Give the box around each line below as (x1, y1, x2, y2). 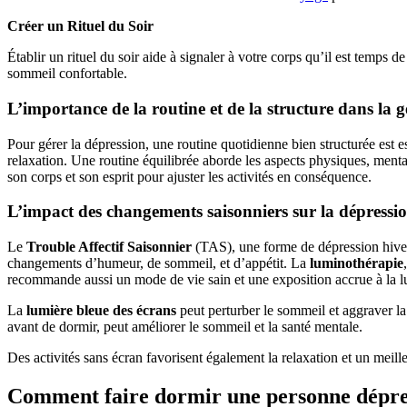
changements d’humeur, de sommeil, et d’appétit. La (7, 255, 310, 272)
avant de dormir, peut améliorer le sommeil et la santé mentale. (7, 319, 366, 335)
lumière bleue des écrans (26, 303, 176, 319)
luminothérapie (310, 255, 403, 272)
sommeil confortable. (7, 65, 127, 82)
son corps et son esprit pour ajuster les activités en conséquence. (7, 168, 372, 184)
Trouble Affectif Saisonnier (26, 239, 195, 255)
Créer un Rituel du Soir (7, 18, 154, 35)
